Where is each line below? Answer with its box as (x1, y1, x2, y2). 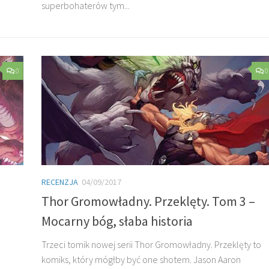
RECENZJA (41, 176, 78, 187)
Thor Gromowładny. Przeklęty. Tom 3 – (41, 192, 255, 210)
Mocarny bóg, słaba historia (41, 212, 193, 229)
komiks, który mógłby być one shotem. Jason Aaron (41, 253, 241, 265)
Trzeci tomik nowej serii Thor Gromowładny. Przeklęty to (41, 238, 261, 250)
